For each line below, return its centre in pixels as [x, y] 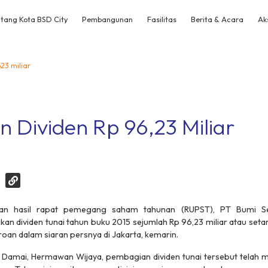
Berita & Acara [217, 19]
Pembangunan [107, 19]
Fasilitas [162, 19]
